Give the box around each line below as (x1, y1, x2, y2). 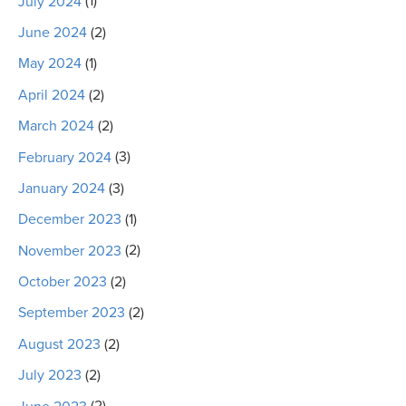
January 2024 (18, 179, 105, 198)
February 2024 (18, 148, 111, 167)
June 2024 (18, 24, 87, 43)
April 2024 (18, 85, 85, 104)
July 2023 (18, 366, 82, 385)
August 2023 (18, 334, 101, 353)
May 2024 (18, 54, 82, 73)
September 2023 (18, 304, 125, 323)
